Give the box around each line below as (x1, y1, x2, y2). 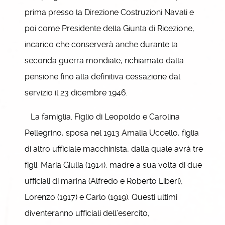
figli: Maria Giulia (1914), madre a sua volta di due (25, 160, 202, 170)
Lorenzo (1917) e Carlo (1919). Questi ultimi (25, 192, 177, 202)
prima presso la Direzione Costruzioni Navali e (25, 8, 194, 17)
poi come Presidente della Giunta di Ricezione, (25, 24, 194, 33)
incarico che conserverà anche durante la (25, 40, 178, 49)
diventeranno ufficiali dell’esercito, (25, 208, 150, 218)
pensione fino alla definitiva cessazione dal (25, 72, 180, 81)
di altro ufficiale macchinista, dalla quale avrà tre (25, 144, 203, 154)
